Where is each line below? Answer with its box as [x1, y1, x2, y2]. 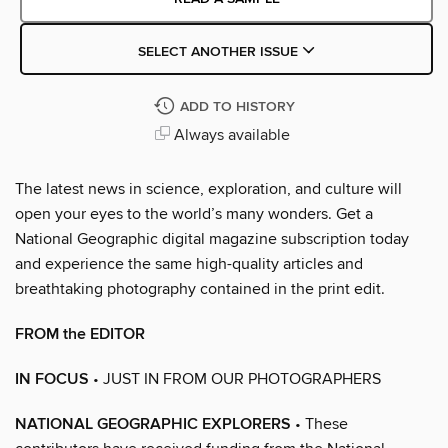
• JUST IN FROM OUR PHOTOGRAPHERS [89, 368, 381, 389]
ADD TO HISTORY [179, 97, 295, 116]
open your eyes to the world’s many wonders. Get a [15, 203, 373, 224]
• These [291, 413, 348, 434]
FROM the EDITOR [15, 323, 145, 345]
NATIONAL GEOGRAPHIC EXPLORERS [15, 413, 291, 435]
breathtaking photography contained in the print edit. [15, 278, 385, 299]
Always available [169, 124, 290, 145]
